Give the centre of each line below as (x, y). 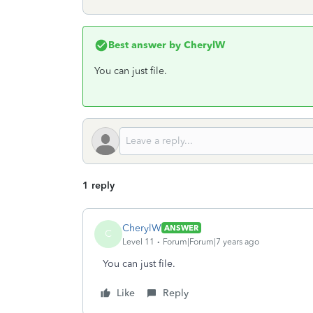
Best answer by (145, 45)
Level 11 (138, 241)
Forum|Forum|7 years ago (211, 241)
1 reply (99, 185)
